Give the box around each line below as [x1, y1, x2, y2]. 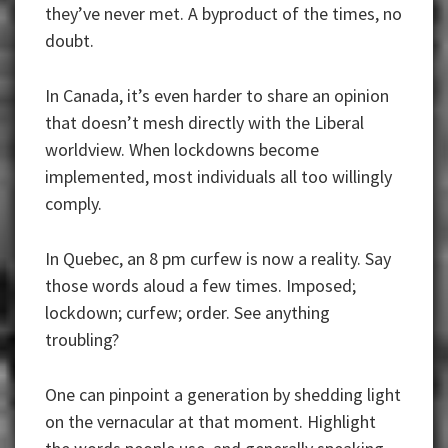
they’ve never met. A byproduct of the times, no [45, 2, 402, 26]
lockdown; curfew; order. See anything [45, 301, 330, 325]
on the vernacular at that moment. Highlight [45, 410, 376, 434]
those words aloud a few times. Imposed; [45, 274, 356, 298]
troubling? [45, 328, 119, 352]
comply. [45, 192, 102, 216]
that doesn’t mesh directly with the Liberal [45, 111, 364, 135]
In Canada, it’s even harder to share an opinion [45, 84, 389, 108]
